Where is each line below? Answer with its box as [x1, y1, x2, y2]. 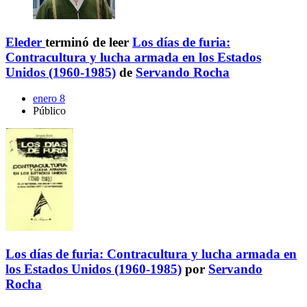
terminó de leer [45, 34, 132, 49]
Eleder [5, 34, 42, 49]
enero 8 [33, 93, 65, 105]
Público [33, 105, 66, 117]
